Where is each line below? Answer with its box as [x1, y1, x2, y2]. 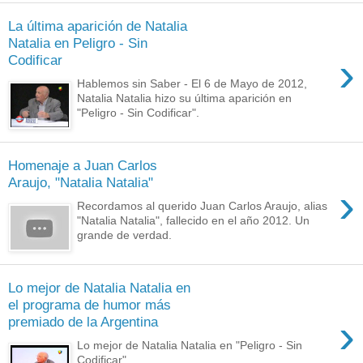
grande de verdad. [77, 228, 173, 241]
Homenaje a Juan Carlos [8, 157, 157, 174]
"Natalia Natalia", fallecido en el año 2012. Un [77, 213, 310, 227]
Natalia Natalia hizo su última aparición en [77, 91, 293, 105]
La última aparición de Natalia [8, 18, 187, 35]
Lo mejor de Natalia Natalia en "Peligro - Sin [77, 338, 303, 352]
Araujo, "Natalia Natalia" [8, 174, 153, 191]
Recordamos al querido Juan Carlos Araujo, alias [77, 199, 328, 212]
